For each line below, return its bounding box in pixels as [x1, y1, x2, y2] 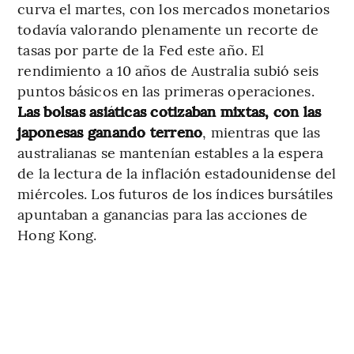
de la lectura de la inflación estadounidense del [17, 163, 337, 183]
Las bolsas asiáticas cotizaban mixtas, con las [17, 101, 322, 122]
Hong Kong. [17, 224, 97, 245]
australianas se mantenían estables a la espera [17, 142, 323, 163]
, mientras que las [202, 122, 321, 142]
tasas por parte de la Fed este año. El [17, 40, 265, 60]
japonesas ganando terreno [17, 122, 203, 142]
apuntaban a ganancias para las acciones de [17, 204, 308, 224]
